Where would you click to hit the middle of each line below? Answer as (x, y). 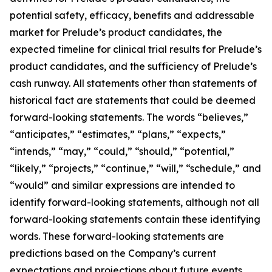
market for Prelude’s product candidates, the (116, 32)
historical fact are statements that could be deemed (133, 100)
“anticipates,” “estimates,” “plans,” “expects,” (118, 134)
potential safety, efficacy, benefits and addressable (132, 15)
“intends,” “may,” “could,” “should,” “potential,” (122, 151)
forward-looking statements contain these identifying (135, 219)
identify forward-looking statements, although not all (134, 202)
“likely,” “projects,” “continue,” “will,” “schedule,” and (135, 168)
